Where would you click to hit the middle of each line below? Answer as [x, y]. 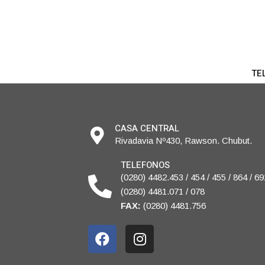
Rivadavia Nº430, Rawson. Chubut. [184, 141]
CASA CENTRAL [147, 129]
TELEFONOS [146, 165]
